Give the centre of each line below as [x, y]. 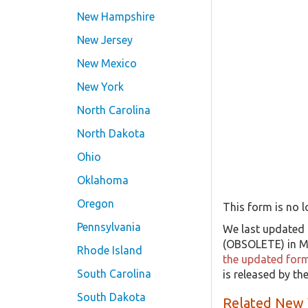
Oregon [96, 203]
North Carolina [114, 110]
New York [100, 87]
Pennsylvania [109, 227]
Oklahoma [103, 180]
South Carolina [114, 274]
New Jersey [105, 40]
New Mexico [107, 63]
